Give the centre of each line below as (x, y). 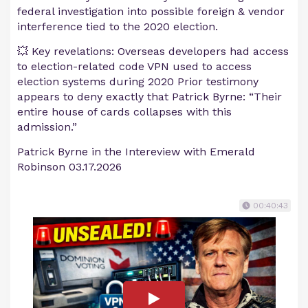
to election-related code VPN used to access (134, 67)
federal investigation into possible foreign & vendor (151, 12)
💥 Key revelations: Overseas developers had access (153, 52)
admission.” (47, 127)
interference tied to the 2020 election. (118, 27)
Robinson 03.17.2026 (69, 167)
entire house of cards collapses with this (124, 112)
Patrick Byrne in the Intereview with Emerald (136, 152)
